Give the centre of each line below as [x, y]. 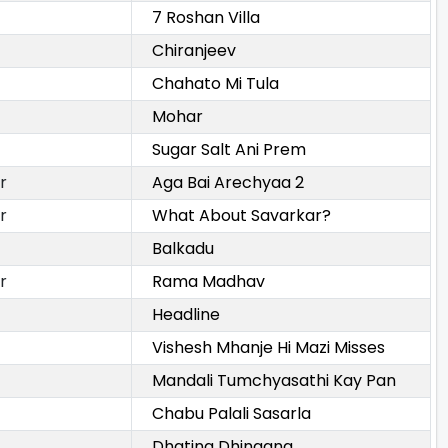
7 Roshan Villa [206, 18]
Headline [186, 315]
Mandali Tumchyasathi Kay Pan [274, 381]
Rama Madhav [208, 282]
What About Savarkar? [241, 216]
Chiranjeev [194, 51]
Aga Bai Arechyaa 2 [228, 183]
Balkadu [183, 249]
